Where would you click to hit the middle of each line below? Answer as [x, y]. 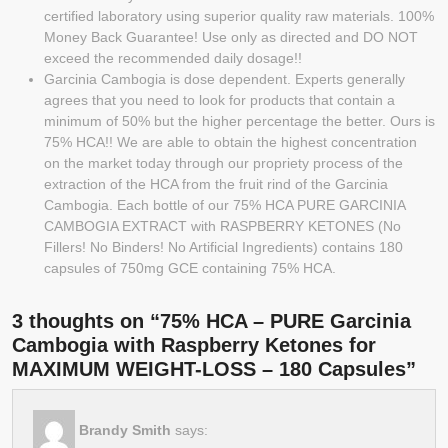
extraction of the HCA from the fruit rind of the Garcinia [216, 184]
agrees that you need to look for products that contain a [219, 100]
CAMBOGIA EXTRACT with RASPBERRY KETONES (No [222, 226]
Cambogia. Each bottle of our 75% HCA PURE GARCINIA [224, 205]
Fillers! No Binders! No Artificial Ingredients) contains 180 [223, 247]
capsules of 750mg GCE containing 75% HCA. [190, 268]
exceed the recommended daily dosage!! [173, 58]
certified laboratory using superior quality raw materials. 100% [239, 16]
